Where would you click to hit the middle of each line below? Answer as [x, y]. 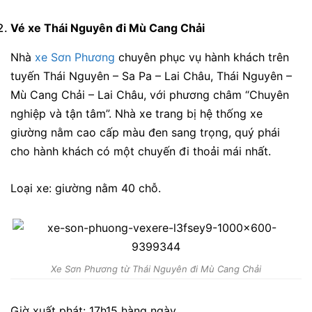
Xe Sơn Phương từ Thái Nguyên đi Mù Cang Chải [156, 269]
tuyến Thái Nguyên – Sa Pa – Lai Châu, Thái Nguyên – [151, 76]
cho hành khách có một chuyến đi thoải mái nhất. [141, 151]
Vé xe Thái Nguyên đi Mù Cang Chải [108, 28]
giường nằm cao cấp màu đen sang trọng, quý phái [145, 133]
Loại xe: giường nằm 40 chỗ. [86, 188]
